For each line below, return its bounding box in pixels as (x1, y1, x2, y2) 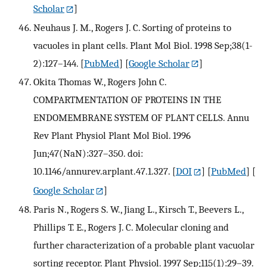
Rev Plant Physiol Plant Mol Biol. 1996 (33, 129, 191, 142)
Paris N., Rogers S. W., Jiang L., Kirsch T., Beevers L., (33, 203, 243, 216)
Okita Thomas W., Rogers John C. (33, 76, 166, 88)
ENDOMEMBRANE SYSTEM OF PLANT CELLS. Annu (33, 111, 249, 124)
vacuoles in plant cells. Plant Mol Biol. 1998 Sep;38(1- (33, 39, 253, 51)
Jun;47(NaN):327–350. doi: (33, 147, 143, 160)
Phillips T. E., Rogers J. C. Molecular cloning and (33, 221, 229, 234)
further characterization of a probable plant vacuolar (33, 239, 254, 252)
